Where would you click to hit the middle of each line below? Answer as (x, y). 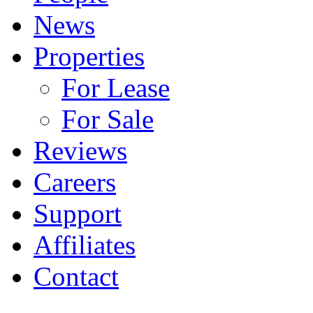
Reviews (80, 151)
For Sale (108, 119)
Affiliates (85, 245)
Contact (76, 276)
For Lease (116, 88)
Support (78, 213)
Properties (89, 56)
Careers (75, 182)
